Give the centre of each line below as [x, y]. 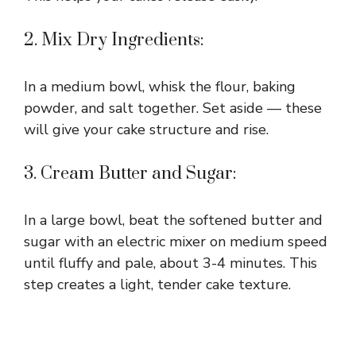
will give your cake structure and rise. [146, 130]
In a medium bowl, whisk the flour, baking [160, 87]
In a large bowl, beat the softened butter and [173, 221]
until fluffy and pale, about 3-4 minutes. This [170, 263]
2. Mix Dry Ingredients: [114, 41]
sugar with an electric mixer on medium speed [176, 242]
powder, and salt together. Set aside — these [173, 108]
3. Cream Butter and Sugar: [130, 174]
